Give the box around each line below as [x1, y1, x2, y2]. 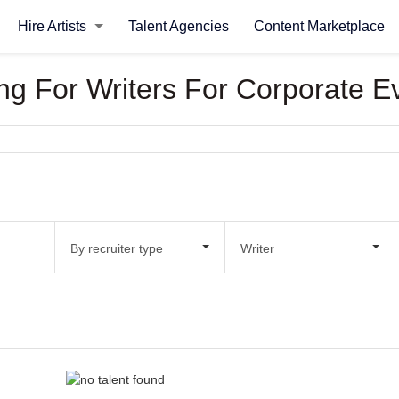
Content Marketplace [253, 19, 385, 34]
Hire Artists [17, 19, 90, 34]
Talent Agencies [127, 19, 229, 34]
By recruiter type [69, 240, 163, 256]
